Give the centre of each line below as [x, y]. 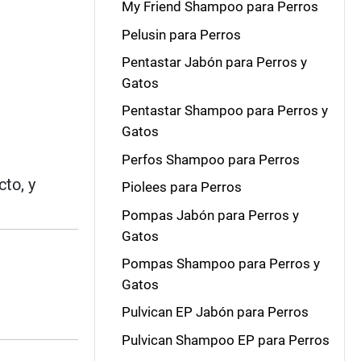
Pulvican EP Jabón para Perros [215, 312]
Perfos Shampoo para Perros [210, 159]
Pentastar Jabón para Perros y [214, 62]
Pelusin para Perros [181, 34]
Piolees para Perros [181, 187]
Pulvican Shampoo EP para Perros [225, 340]
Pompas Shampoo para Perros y [220, 263]
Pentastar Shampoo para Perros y [224, 111]
